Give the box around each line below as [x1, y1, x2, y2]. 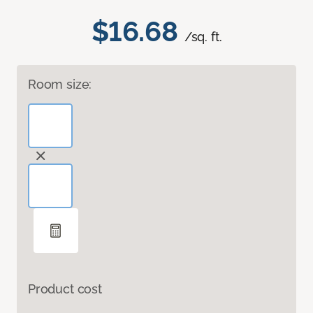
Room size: [28, 77, 92, 92]
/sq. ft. [184, 29, 222, 45]
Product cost [28, 282, 102, 297]
